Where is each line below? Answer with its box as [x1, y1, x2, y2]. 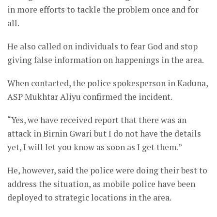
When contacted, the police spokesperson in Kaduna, [7, 77, 208, 89]
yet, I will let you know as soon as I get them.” [7, 141, 182, 153]
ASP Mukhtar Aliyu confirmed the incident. [7, 91, 172, 103]
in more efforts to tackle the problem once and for [7, 4, 199, 15]
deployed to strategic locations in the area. [7, 192, 171, 203]
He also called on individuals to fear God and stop [7, 41, 198, 52]
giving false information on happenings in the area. [7, 54, 204, 66]
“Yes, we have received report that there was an [7, 114, 186, 126]
